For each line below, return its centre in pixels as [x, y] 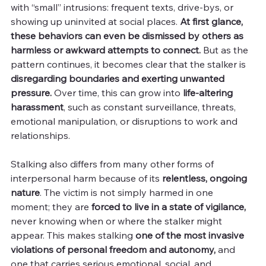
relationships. [40, 135]
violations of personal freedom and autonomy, [113, 249]
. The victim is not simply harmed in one [128, 192]
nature [25, 192]
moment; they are [51, 206]
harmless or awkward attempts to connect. [107, 50]
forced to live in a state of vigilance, [169, 206]
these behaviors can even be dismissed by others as [128, 35]
